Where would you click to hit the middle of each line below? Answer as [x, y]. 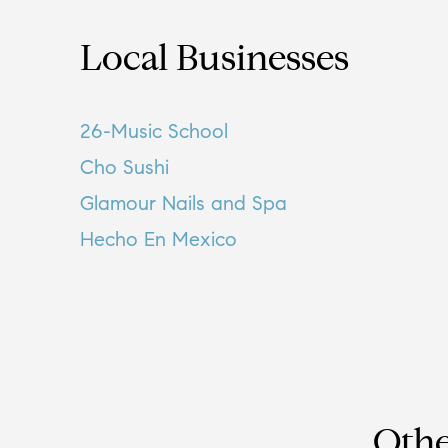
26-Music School [154, 131]
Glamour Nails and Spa [183, 203]
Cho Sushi [124, 167]
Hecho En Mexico [158, 239]
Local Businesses [214, 62]
